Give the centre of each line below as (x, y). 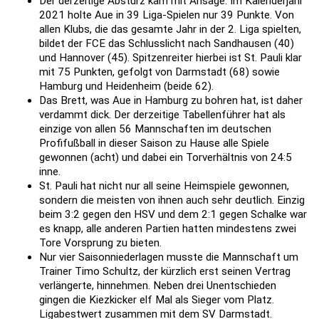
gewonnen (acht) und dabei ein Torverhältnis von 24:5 (166, 158)
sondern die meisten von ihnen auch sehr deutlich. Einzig (172, 200)
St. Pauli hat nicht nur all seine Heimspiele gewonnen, (164, 186)
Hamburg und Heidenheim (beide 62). (126, 87)
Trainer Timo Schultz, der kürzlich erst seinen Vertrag (165, 272)
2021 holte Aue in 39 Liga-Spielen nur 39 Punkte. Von (167, 15)
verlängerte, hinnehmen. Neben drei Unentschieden (158, 286)
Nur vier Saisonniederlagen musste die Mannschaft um (169, 257)
